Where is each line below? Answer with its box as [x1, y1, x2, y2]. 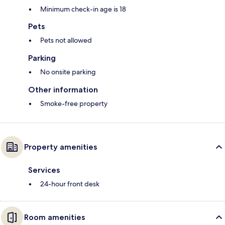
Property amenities [24, 142, 97, 152]
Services [28, 165, 60, 175]
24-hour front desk [40, 179, 99, 189]
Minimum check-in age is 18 [40, 5, 126, 14]
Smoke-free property [40, 99, 107, 108]
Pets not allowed [40, 36, 92, 45]
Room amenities [24, 212, 85, 222]
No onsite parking [40, 67, 96, 77]
